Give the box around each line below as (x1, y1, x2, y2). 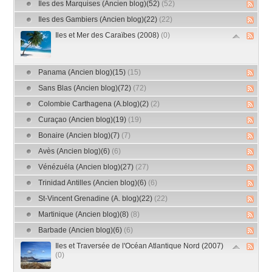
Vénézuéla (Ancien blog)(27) (38, 163, 136, 172)
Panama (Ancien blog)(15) (38, 68, 128, 77)
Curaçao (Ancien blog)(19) (38, 115, 129, 124)
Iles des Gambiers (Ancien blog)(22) (38, 15, 160, 24)
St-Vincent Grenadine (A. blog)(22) (38, 194, 155, 203)
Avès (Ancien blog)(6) (38, 147, 112, 156)
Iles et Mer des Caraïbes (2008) (55, 31, 161, 40)
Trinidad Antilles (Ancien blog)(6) (38, 178, 149, 188)
